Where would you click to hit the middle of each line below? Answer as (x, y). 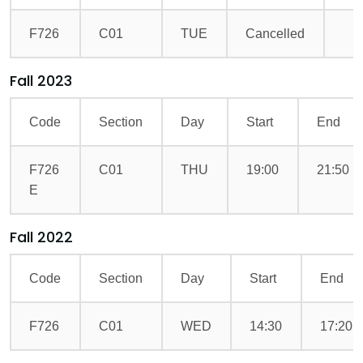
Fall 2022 (41, 237)
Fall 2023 (41, 81)
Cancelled (275, 34)
